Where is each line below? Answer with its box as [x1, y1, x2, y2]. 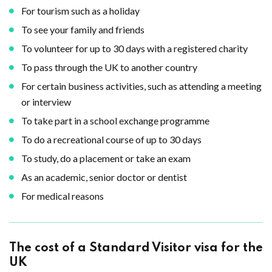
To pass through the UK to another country [21, 61, 197, 73]
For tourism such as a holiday [21, 5, 140, 16]
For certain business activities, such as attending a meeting [21, 80, 262, 92]
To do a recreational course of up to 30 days [21, 134, 202, 145]
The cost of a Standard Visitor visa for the [9, 242, 263, 254]
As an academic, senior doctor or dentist [21, 171, 187, 183]
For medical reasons [21, 190, 104, 202]
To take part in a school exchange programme [21, 115, 209, 126]
